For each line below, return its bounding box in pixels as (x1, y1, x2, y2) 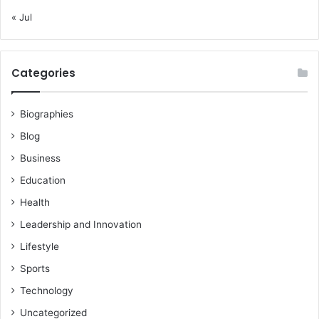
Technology (20, 285, 73, 297)
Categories (11, 66, 75, 81)
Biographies (20, 108, 73, 120)
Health (20, 197, 50, 209)
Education (20, 174, 66, 187)
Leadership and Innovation (20, 219, 142, 231)
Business (20, 152, 61, 164)
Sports (20, 263, 50, 275)
